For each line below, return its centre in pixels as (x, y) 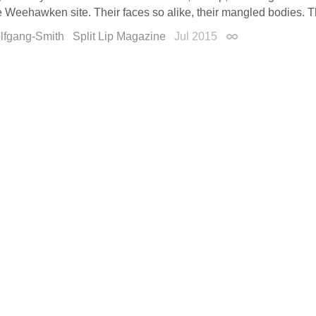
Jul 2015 (197, 36)
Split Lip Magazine (119, 36)
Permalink (250, 39)
